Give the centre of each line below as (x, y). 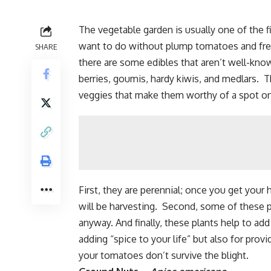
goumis (129, 79)
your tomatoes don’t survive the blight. (164, 256)
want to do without (122, 46)
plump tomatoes (202, 46)
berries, (96, 79)
